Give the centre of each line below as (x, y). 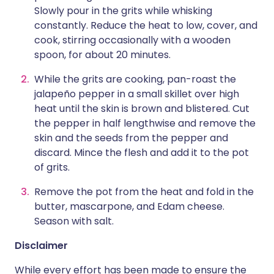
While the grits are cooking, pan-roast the (135, 79)
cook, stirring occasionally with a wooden (132, 40)
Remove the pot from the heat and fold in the (144, 192)
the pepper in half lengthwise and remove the (145, 123)
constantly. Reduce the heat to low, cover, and (146, 25)
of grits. (52, 167)
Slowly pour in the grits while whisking (123, 11)
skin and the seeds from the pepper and (131, 138)
